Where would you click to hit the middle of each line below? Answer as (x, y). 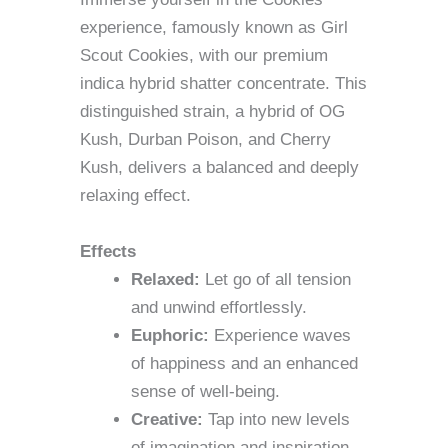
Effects (108, 251)
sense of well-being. (205, 391)
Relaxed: (165, 279)
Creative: (167, 419)
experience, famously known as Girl (214, 28)
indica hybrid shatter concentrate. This (223, 84)
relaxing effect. (135, 196)
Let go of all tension (275, 279)
